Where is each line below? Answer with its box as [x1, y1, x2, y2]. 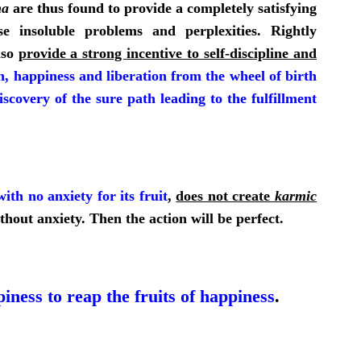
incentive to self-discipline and [127, 44, 317, 61]
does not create [176, 187, 275, 204]
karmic [275, 187, 317, 204]
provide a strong [18, 44, 127, 61]
